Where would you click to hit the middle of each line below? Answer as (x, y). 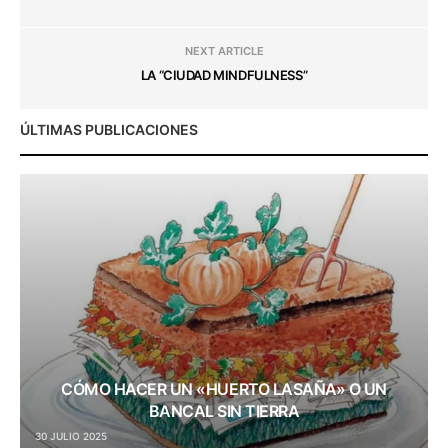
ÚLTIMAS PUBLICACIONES (109, 129)
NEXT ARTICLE (224, 50)
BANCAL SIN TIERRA (224, 410)
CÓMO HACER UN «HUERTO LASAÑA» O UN (224, 388)
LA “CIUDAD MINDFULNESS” (224, 74)
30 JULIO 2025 (71, 435)
